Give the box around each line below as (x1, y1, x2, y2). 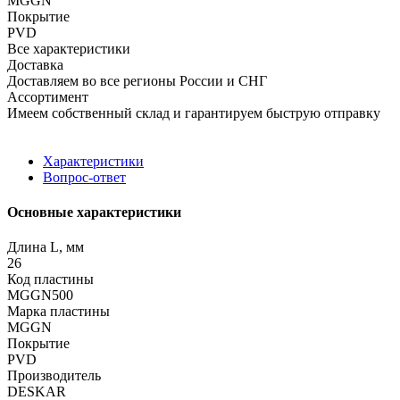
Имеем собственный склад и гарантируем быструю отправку (7, 104, 380, 121)
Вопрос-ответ (43, 169, 126, 185)
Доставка (7, 56, 63, 72)
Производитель (7, 368, 101, 384)
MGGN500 (7, 287, 73, 304)
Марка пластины (7, 304, 110, 320)
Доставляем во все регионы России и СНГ (7, 72, 267, 88)
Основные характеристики (7, 204, 181, 221)
